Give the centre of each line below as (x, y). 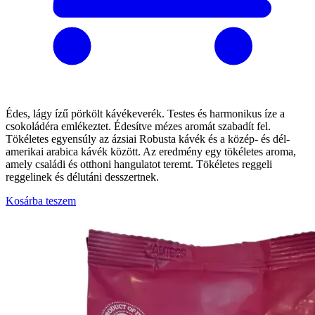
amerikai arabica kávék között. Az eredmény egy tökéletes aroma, (151, 151)
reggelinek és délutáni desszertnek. (82, 176)
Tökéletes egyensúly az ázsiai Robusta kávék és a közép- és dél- (148, 139)
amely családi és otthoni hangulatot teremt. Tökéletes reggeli (139, 164)
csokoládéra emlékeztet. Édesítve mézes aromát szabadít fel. (138, 126)
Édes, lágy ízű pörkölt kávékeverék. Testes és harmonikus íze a (145, 113)
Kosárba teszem (41, 200)
